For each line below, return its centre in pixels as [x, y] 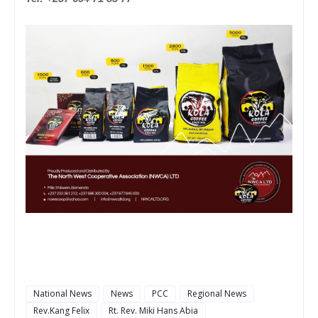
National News [62, 293]
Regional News [217, 293]
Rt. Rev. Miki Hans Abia [153, 310]
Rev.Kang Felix [61, 310]
